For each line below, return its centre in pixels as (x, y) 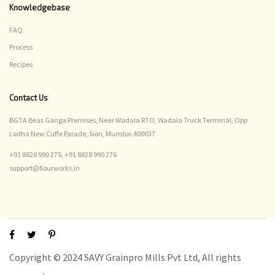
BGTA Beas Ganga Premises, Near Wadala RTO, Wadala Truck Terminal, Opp (128, 120)
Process (21, 47)
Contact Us (29, 98)
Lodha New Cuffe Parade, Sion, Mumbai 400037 (82, 134)
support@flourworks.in (45, 168)
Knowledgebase (40, 7)
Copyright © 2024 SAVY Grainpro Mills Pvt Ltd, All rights (125, 258)
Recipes (21, 64)
